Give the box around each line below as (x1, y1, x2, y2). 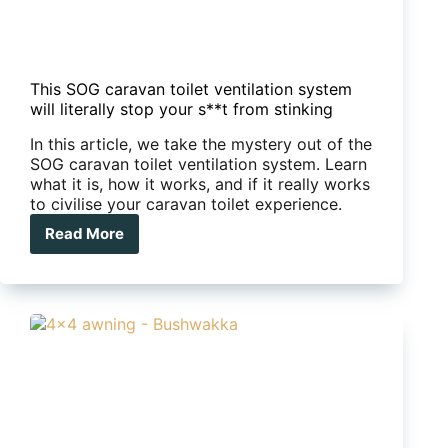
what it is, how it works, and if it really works (30, 173, 370, 194)
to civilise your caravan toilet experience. (30, 193, 342, 214)
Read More (45, 224, 124, 244)
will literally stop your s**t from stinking (30, 99, 333, 120)
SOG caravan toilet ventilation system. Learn (30, 153, 367, 174)
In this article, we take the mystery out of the (30, 133, 372, 154)
